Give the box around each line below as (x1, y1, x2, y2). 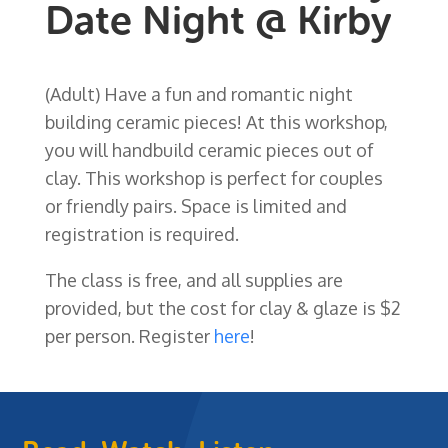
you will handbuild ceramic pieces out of (44, 138, 374, 161)
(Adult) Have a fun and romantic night (44, 82, 353, 105)
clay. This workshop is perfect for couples (44, 166, 383, 189)
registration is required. (44, 222, 239, 245)
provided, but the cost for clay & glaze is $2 (44, 296, 401, 319)
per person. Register (44, 324, 214, 347)
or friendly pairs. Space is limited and (44, 194, 347, 217)
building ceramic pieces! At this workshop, (44, 110, 388, 133)
